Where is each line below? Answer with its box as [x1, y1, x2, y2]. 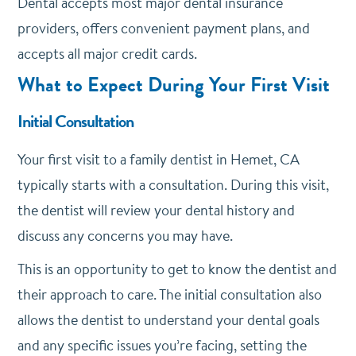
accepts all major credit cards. [17, 43, 200, 64]
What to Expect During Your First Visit [17, 70, 330, 99]
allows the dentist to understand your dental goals [17, 309, 319, 330]
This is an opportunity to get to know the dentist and [17, 258, 337, 279]
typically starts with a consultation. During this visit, [17, 174, 329, 195]
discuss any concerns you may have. [17, 225, 236, 246]
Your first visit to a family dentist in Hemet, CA [17, 149, 300, 169]
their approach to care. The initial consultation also [17, 284, 322, 304]
